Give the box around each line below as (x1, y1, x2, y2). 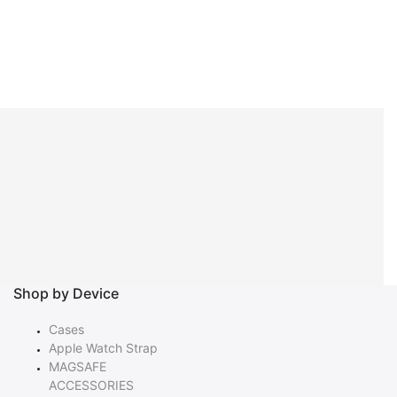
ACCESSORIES (49, 378, 134, 393)
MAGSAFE (49, 359, 106, 375)
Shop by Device (13, 284, 119, 303)
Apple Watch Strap (49, 340, 158, 356)
